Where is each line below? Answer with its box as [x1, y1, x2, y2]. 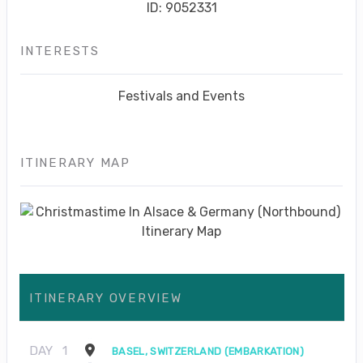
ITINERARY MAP [20, 155, 130, 170]
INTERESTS [20, 43, 100, 58]
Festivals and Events [118, 88, 245, 104]
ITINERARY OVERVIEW [29, 290, 182, 305]
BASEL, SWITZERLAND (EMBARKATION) [112, 344, 305, 357]
